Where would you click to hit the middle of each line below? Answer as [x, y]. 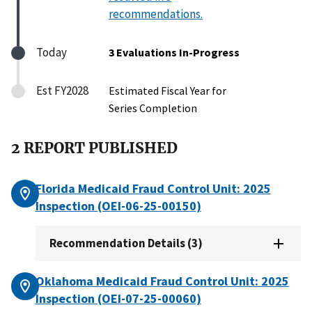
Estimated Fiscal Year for [167, 90]
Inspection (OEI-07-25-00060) [118, 299]
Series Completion [153, 108]
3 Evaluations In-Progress [174, 52]
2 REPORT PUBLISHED [94, 148]
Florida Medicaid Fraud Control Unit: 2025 [153, 189]
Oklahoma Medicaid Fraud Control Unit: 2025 [162, 281]
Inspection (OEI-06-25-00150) [118, 206]
